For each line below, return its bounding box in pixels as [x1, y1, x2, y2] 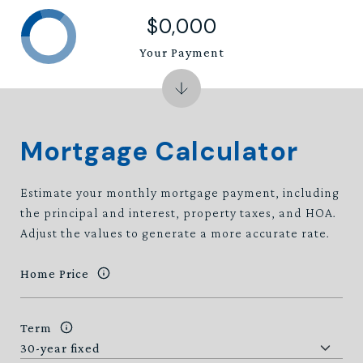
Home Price [20, 266, 89, 280]
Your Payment [139, 45, 224, 59]
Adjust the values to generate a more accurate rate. [20, 226, 330, 240]
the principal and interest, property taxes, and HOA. [20, 206, 336, 220]
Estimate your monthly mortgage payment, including [20, 186, 340, 199]
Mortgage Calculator [20, 135, 298, 169]
